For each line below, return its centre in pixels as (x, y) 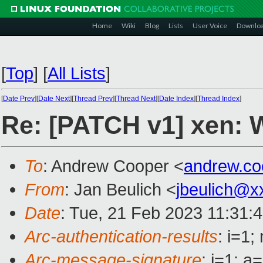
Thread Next (136, 99)
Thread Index (218, 99)
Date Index (176, 99)
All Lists (77, 73)
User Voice (210, 26)
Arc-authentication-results (121, 237)
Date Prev (19, 99)
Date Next (54, 99)
